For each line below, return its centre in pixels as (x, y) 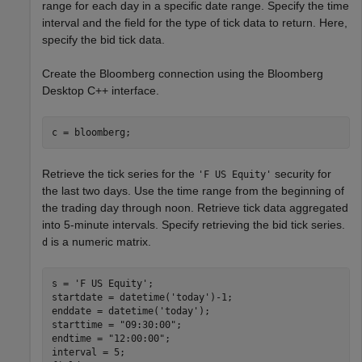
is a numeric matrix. (99, 242)
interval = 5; (88, 352)
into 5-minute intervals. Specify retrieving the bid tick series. (194, 225)
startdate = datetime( (111, 297)
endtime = (80, 338)
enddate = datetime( (105, 311)
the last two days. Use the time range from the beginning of (193, 191)
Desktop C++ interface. (101, 91)
